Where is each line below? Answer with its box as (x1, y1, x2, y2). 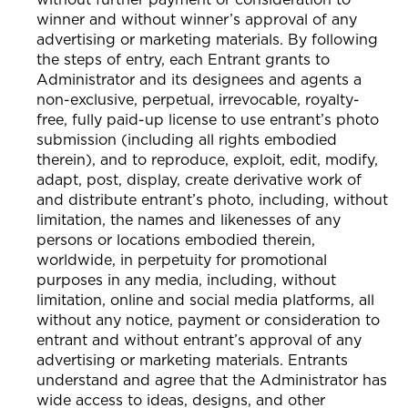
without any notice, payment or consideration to (36, 309, 380, 330)
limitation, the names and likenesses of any (36, 209, 341, 229)
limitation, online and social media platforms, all (36, 289, 374, 310)
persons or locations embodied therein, (36, 229, 315, 250)
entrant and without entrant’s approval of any (36, 329, 362, 350)
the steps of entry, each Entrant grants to (36, 48, 330, 69)
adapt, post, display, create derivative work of (36, 168, 362, 189)
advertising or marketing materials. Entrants (36, 349, 348, 370)
